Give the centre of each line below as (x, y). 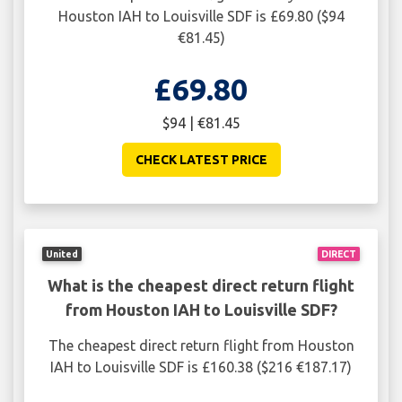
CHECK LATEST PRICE (201, 160)
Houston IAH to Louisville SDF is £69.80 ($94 (201, 17)
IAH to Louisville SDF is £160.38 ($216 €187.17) (201, 367)
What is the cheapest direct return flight (201, 285)
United (62, 253)
